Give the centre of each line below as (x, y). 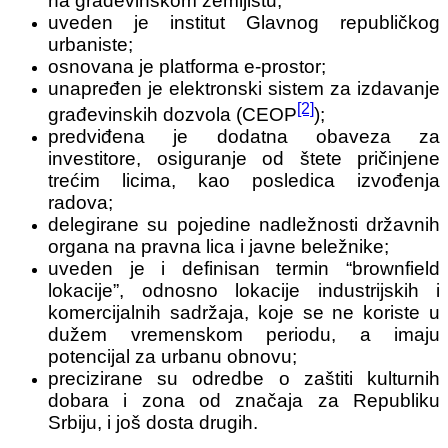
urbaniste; (90, 45)
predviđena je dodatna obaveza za (244, 137)
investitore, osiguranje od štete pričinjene (244, 159)
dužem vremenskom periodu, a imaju (244, 335)
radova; (80, 203)
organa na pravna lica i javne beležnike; (218, 247)
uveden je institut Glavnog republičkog (244, 23)
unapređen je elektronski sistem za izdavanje (244, 89)
